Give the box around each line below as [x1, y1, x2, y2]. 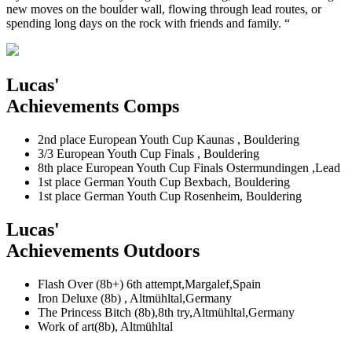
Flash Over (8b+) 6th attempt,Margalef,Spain [38, 277, 261, 291]
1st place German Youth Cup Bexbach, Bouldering [38, 174, 290, 189]
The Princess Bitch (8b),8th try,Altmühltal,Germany [38, 305, 295, 319]
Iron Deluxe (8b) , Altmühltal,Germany [38, 291, 232, 305]
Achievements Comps [6, 95, 179, 116]
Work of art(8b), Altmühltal [38, 319, 173, 333]
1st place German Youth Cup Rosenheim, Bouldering [38, 189, 302, 203]
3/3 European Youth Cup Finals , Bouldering [38, 146, 259, 160]
